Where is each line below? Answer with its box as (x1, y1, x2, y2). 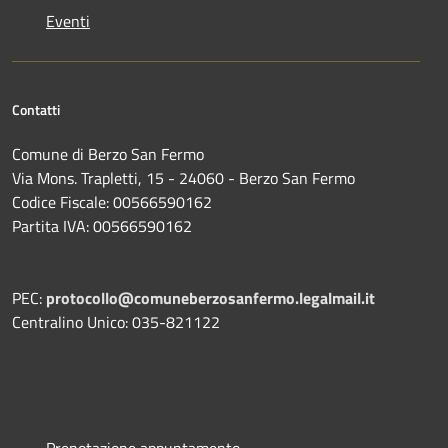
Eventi (46, 9, 90, 34)
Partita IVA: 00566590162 (12, 214, 192, 239)
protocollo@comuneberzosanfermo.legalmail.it (46, 286, 375, 311)
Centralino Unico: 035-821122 (12, 310, 220, 335)
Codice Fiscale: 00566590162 (12, 190, 216, 215)
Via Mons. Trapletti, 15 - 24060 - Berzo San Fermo (12, 166, 355, 191)
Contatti (12, 99, 60, 121)
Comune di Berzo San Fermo (12, 142, 204, 167)
